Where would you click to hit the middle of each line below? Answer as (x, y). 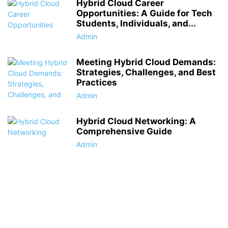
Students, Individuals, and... (136, 23)
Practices (97, 82)
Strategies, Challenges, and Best (146, 72)
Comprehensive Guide (124, 131)
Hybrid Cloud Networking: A (136, 121)
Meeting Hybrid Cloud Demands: (146, 62)
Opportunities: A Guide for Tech (144, 13)
